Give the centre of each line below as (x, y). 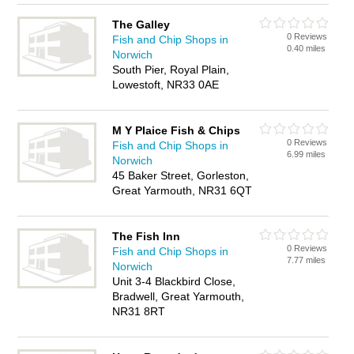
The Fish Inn (147, 236)
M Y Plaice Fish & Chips (177, 130)
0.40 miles (307, 48)
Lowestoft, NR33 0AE (166, 85)
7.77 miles (307, 260)
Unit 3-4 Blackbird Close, (174, 281)
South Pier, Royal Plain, (171, 70)
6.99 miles (307, 154)
